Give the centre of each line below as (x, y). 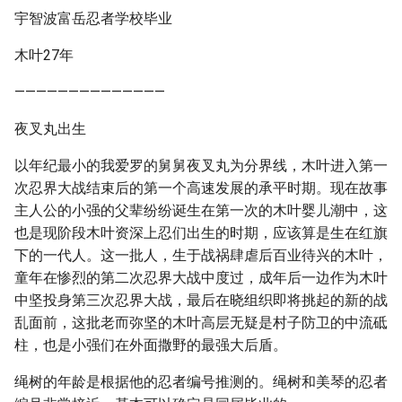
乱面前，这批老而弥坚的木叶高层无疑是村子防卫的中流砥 (201, 323)
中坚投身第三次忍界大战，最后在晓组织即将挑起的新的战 (201, 300)
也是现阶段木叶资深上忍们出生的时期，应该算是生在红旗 (201, 233)
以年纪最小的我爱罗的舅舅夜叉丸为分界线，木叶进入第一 (201, 166)
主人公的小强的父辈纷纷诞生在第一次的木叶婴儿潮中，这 (201, 210)
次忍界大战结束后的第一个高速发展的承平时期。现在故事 (201, 188)
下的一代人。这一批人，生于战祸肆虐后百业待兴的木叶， (201, 255)
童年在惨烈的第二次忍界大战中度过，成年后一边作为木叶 (201, 278)
